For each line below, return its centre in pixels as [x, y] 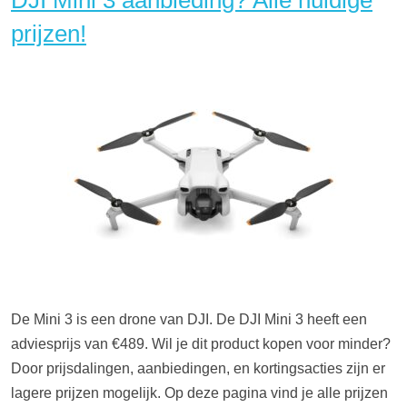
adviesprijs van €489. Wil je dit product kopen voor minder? [201, 344]
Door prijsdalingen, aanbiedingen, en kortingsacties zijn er [198, 368]
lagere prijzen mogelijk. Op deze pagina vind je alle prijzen [199, 393]
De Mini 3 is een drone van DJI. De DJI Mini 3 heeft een [189, 319]
